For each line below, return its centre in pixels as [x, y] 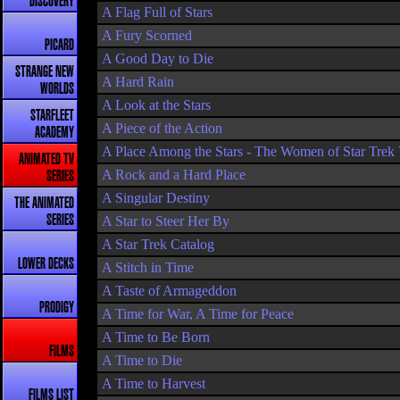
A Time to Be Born [156, 337]
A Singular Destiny [156, 198]
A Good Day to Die [158, 58]
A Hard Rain [138, 82]
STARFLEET [52, 116]
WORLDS [57, 89]
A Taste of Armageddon [169, 291]
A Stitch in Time [148, 267]
